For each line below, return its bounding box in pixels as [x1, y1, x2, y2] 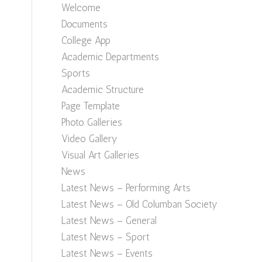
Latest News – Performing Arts [61, 182, 191, 194]
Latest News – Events [61, 247, 153, 259]
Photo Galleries [61, 116, 123, 128]
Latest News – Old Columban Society [61, 198, 218, 210]
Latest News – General [61, 215, 157, 226]
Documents [61, 18, 108, 30]
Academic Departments [61, 51, 160, 63]
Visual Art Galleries [61, 149, 140, 161]
